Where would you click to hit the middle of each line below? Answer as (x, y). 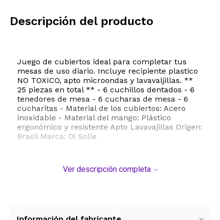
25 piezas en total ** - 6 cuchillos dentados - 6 (106, 90)
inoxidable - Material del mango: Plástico (94, 118)
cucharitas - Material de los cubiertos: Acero (101, 109)
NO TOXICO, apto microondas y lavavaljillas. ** (105, 81)
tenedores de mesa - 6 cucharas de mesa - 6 (103, 99)
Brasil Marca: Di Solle (57, 137)
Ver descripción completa (107, 169)
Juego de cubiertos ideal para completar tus (102, 62)
